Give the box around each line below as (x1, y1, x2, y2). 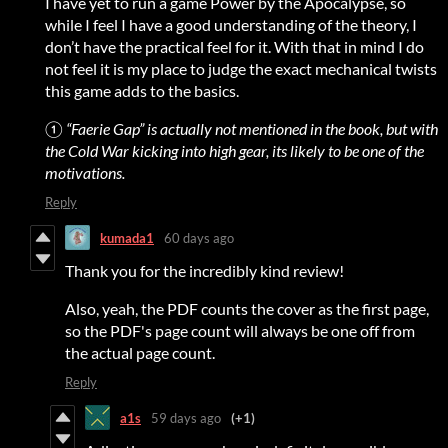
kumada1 (100, 229, 154, 246)
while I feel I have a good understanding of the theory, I (45, 15, 417, 35)
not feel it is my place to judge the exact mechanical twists (45, 59, 437, 79)
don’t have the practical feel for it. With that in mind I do (45, 37, 424, 57)
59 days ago (151, 409, 221, 426)
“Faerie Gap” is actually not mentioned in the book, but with (63, 119, 438, 139)
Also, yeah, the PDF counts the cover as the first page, (65, 299, 429, 319)
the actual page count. (65, 343, 215, 363)
